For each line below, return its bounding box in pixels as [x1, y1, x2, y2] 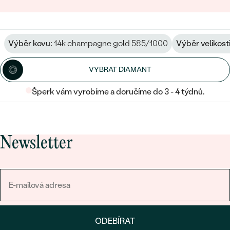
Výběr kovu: [8, 38, 52, 48]
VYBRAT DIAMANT [89, 65, 151, 74]
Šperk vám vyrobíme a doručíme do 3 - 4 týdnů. [32, 86, 204, 97]
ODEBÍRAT [95, 216, 135, 226]
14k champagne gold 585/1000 [52, 38, 168, 48]
